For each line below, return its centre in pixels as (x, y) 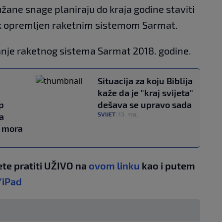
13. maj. (129, 114)
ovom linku (114, 165)
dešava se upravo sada (145, 104)
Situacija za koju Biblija (145, 81)
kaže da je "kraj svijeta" (145, 92)
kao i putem (167, 165)
